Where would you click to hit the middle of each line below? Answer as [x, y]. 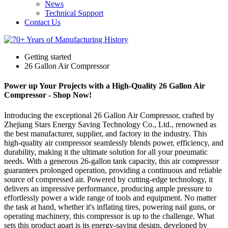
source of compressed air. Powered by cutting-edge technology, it [108, 179]
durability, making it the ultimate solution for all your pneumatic [106, 152]
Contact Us [42, 22]
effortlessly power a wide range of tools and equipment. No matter [110, 197]
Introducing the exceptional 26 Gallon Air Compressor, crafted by [109, 115]
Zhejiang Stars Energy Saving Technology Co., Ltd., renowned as [110, 124]
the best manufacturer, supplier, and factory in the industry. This [106, 133]
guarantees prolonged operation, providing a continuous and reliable [113, 170]
